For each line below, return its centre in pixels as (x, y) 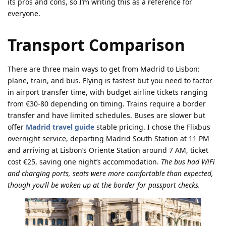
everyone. (24, 13)
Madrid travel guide (60, 127)
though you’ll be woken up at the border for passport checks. (104, 185)
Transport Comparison (96, 45)
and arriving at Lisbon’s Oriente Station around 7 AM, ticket (108, 150)
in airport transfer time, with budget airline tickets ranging (108, 92)
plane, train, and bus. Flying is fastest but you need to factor (110, 81)
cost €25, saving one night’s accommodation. (84, 162)
